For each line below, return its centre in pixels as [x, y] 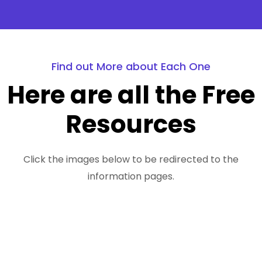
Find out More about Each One [131, 67]
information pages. [131, 177]
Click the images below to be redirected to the [131, 160]
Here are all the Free [131, 95]
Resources [131, 125]
